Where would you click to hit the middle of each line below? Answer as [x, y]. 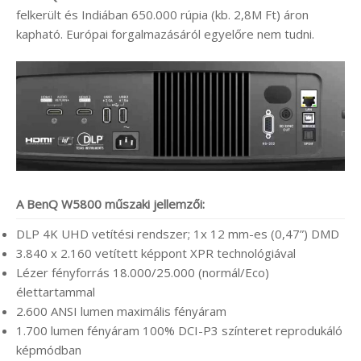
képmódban [49, 349]
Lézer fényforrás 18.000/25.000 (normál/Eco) [143, 272]
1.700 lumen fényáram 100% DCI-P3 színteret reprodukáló [179, 330]
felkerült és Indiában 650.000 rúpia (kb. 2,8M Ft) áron [162, 14]
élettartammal [56, 291]
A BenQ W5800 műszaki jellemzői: [110, 203]
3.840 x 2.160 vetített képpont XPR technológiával [156, 253]
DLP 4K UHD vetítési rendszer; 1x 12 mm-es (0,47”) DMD [178, 233]
